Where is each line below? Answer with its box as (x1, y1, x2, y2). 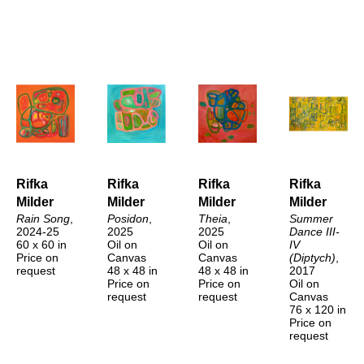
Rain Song (16, 211, 70, 225)
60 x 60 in (16, 237, 67, 251)
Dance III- (289, 224, 340, 238)
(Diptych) (289, 250, 336, 264)
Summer (289, 211, 333, 225)
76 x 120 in (289, 302, 346, 316)
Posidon (107, 211, 149, 225)
